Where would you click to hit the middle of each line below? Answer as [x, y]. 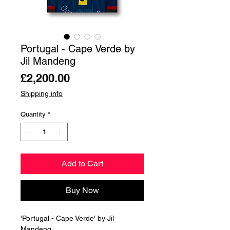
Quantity [33, 114]
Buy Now [82, 190]
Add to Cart [82, 163]
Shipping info [42, 94]
